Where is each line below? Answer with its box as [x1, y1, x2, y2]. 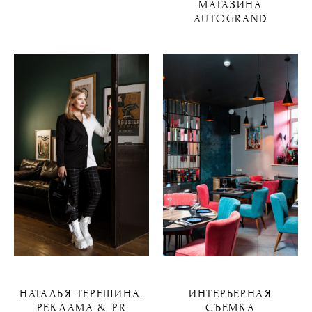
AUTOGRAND [193, 12, 268, 26]
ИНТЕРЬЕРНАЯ [189, 287, 272, 301]
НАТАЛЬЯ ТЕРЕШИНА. [19, 287, 144, 301]
